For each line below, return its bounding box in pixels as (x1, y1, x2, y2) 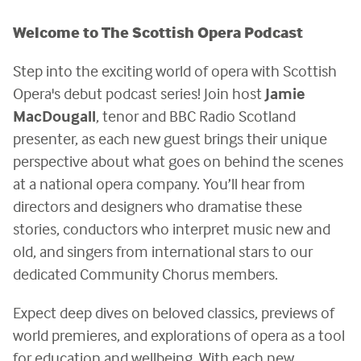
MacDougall (13, 105, 96, 126)
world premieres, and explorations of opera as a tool (13, 324, 345, 345)
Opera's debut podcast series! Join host (13, 82, 265, 103)
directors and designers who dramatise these (13, 195, 302, 216)
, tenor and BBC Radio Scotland (96, 105, 296, 126)
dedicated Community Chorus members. (13, 263, 278, 284)
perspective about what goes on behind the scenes (13, 150, 343, 171)
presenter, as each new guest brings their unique (13, 127, 327, 148)
